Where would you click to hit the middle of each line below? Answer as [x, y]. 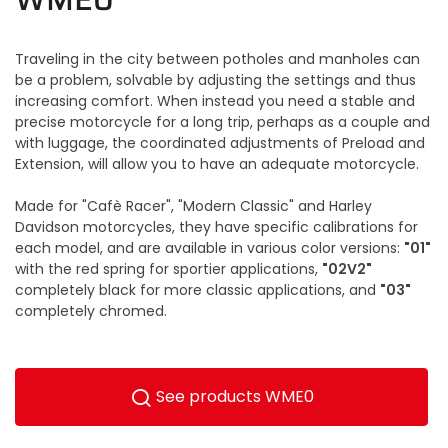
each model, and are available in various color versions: [209, 249]
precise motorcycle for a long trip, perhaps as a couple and [222, 123]
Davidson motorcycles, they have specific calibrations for [216, 228]
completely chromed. [91, 312]
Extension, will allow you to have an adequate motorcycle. [217, 165]
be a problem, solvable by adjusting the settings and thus [215, 81]
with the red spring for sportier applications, [168, 270]
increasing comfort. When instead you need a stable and [215, 102]
